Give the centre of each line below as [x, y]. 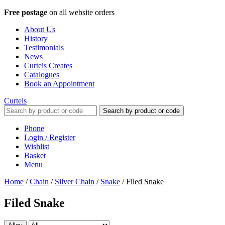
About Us [40, 29]
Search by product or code [141, 111]
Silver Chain [75, 182]
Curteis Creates [48, 66]
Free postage [26, 12]
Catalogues [42, 75]
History [36, 38]
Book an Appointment [59, 84]
